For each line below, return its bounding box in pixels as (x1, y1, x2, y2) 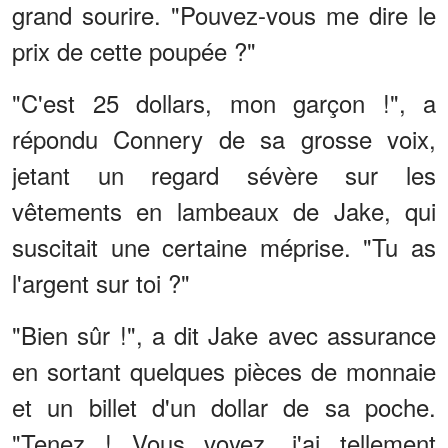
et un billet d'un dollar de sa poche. (12, 388, 436, 424)
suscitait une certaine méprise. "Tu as (12, 228, 436, 264)
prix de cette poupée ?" (12, 32, 256, 68)
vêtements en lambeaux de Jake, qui (12, 192, 436, 228)
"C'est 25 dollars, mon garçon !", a (12, 84, 436, 120)
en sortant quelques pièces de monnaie (12, 352, 436, 388)
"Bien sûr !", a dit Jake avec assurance (12, 316, 436, 352)
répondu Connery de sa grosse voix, (12, 120, 436, 156)
